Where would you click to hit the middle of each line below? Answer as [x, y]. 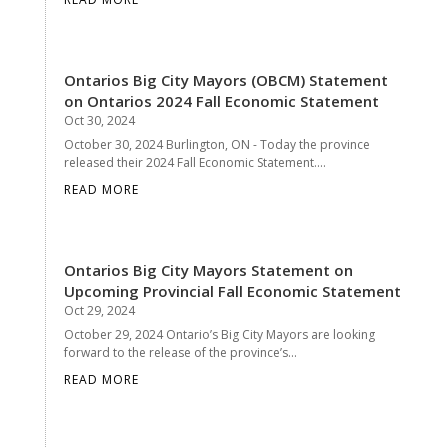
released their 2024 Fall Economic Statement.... [194, 162]
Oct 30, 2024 [99, 120]
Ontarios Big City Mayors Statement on [208, 269]
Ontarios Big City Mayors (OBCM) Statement [225, 79]
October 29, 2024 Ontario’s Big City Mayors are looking [219, 334]
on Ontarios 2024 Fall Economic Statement [221, 100]
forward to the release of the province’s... [180, 352]
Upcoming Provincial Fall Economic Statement [232, 290]
